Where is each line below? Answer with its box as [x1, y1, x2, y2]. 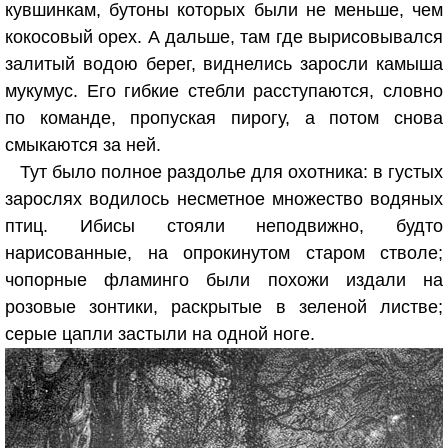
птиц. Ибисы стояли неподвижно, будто [5, 216, 443, 236]
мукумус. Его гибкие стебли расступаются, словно [5, 81, 443, 101]
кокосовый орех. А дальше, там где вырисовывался [5, 27, 443, 47]
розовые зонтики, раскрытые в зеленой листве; [5, 297, 443, 317]
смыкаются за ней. [5, 135, 161, 155]
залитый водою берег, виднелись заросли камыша [5, 54, 443, 74]
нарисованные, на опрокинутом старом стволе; [5, 243, 443, 263]
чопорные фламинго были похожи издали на [5, 270, 443, 290]
